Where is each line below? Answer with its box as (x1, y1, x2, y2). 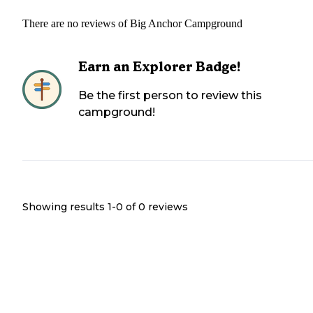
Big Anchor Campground (130, 17, 242, 30)
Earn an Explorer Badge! (78, 59, 241, 75)
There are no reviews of (22, 17, 130, 30)
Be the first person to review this (78, 89, 262, 103)
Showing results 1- (22, 201, 116, 214)
